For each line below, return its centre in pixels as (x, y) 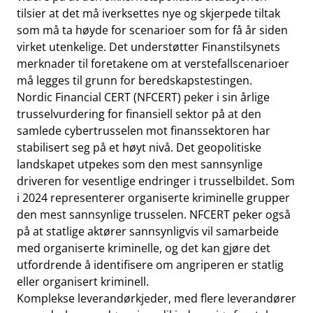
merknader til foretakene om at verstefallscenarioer (153, 64)
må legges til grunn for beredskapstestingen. (136, 80)
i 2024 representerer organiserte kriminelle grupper (153, 198)
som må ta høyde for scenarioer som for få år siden (152, 30)
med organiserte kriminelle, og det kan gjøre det (144, 248)
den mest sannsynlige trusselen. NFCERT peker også (154, 214)
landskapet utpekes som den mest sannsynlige (140, 164)
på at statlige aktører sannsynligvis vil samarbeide (148, 231)
